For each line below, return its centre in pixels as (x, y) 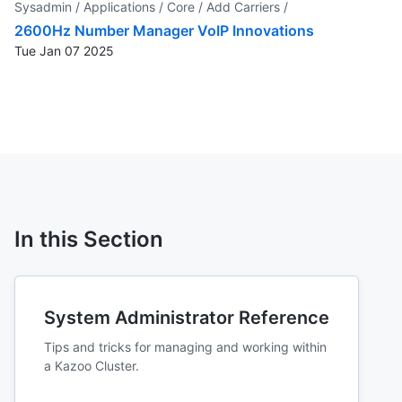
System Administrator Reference (187, 317)
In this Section (89, 239)
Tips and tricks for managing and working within (185, 346)
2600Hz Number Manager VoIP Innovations (164, 30)
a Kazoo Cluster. (92, 365)
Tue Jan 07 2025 (64, 50)
